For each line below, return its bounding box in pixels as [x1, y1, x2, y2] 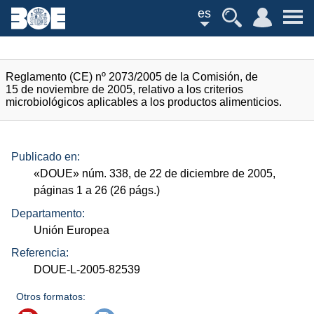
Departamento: [11, 207, 85, 219]
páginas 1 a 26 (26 [34, 184, 130, 197]
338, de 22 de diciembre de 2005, [107, 168, 276, 180]
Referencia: [11, 247, 69, 259]
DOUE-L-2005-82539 [34, 264, 141, 276]
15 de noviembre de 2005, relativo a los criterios [6, 83, 243, 95]
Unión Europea [34, 224, 110, 236]
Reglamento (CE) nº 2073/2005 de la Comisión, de [6, 71, 258, 83]
